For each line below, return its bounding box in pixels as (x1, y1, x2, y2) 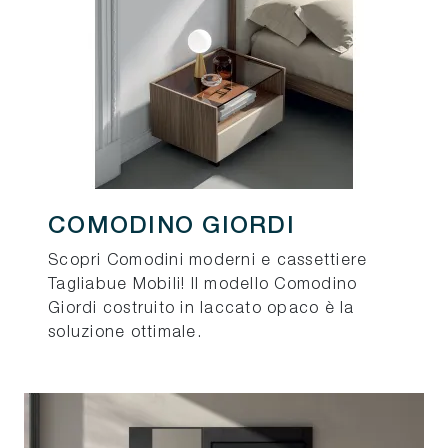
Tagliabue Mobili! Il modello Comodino (48, 278, 358, 293)
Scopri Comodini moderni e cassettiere (48, 254, 368, 269)
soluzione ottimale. (48, 326, 202, 341)
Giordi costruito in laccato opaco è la (48, 302, 355, 317)
